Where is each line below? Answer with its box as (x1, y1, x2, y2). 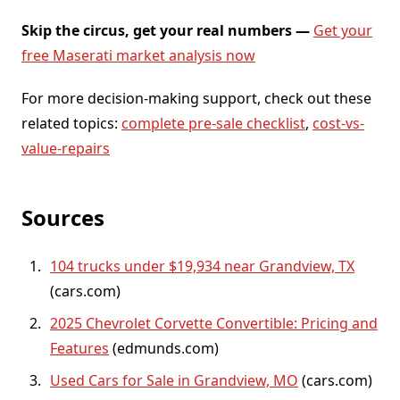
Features (50, 337, 109, 358)
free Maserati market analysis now (21, 45, 255, 65)
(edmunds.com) (109, 337, 219, 358)
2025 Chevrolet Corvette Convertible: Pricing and (50, 312, 378, 333)
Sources (21, 202, 104, 232)
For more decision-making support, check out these (21, 87, 371, 108)
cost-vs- (312, 112, 364, 133)
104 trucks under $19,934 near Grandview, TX (50, 255, 354, 276)
